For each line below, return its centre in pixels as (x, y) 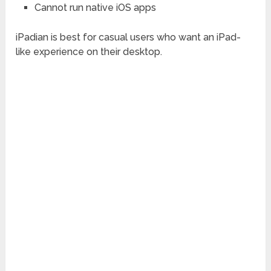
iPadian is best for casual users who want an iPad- (129, 38)
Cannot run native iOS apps (95, 8)
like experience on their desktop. (89, 52)
